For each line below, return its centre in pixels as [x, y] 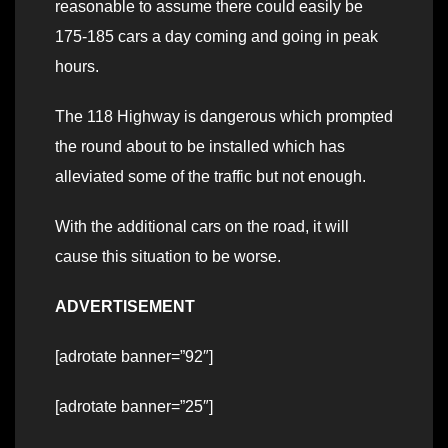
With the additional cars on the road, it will [202, 227]
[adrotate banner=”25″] [134, 407]
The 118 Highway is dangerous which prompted [224, 117]
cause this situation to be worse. [168, 257]
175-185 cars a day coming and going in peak [216, 37]
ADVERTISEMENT [125, 307]
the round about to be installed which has [200, 147]
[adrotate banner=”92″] [134, 357]
